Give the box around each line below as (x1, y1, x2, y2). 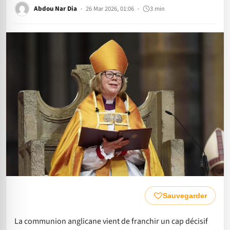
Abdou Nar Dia (34, 4, 77, 13)
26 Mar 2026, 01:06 (86, 4, 134, 13)
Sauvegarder (163, 191, 207, 200)
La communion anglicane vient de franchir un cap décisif (14, 215, 208, 227)
